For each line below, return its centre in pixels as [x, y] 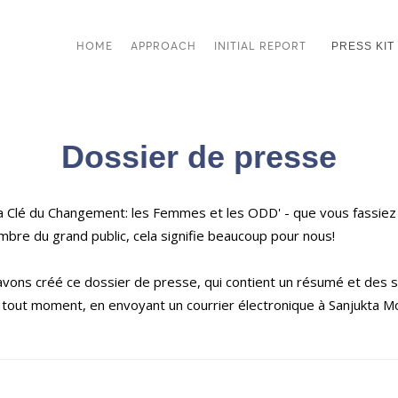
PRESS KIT [363, 46]
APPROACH [163, 46]
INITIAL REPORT [260, 46]
